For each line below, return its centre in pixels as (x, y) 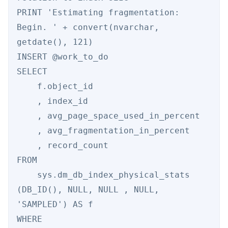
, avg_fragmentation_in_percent (27, 131)
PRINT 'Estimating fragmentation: (98, 13)
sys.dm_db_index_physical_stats (27, 175)
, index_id (27, 101)
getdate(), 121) (60, 42)
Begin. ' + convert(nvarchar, (88, 27)
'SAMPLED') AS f (58, 205)
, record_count (27, 146)
